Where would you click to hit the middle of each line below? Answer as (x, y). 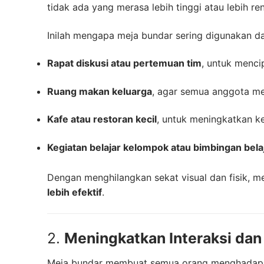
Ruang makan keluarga (100, 91)
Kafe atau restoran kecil (102, 119)
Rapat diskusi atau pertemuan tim (124, 63)
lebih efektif (75, 192)
